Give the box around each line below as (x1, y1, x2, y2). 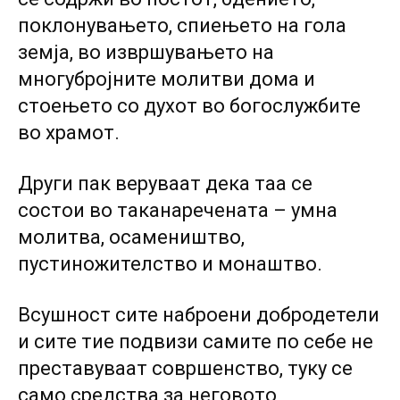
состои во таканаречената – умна (18, 199, 337, 221)
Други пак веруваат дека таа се (18, 172, 312, 195)
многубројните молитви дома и (18, 68, 315, 90)
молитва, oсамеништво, (18, 226, 245, 248)
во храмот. (18, 121, 120, 144)
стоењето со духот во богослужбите (18, 95, 361, 117)
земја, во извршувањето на (18, 41, 274, 63)
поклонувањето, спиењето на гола (18, 14, 346, 37)
